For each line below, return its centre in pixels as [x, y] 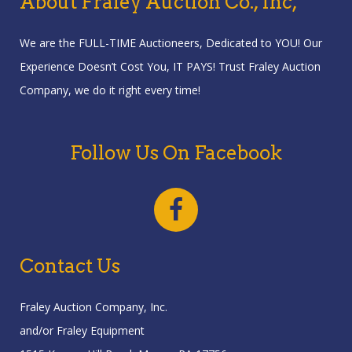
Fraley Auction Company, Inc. [93, 307]
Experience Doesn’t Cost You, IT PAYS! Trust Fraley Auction [170, 67]
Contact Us [70, 266]
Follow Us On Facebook [176, 153]
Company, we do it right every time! [110, 90]
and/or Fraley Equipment [82, 331]
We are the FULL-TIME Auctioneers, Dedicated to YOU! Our [171, 43]
